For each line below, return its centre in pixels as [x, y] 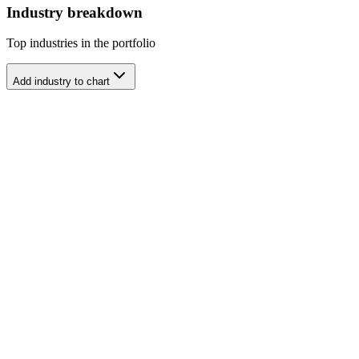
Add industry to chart [61, 82]
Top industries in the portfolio [81, 43]
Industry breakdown [75, 12]
